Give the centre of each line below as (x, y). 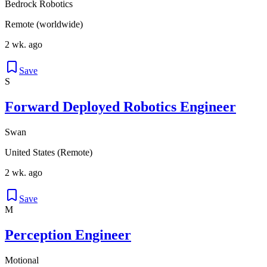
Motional (22, 260)
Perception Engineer (68, 235)
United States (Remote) (49, 153)
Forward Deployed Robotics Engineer (120, 107)
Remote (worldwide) (44, 24)
